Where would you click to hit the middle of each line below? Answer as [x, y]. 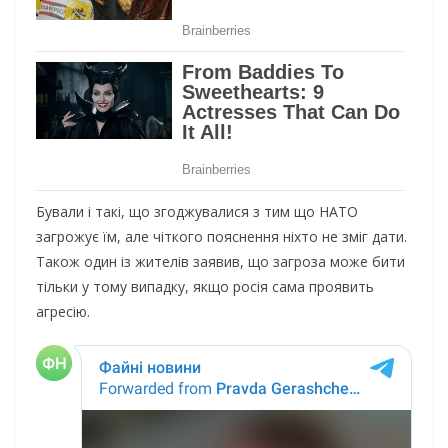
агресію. [63, 312]
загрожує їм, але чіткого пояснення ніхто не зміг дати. [221, 237]
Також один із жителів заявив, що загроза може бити [220, 262]
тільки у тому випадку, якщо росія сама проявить [205, 287]
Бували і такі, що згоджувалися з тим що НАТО [197, 212]
